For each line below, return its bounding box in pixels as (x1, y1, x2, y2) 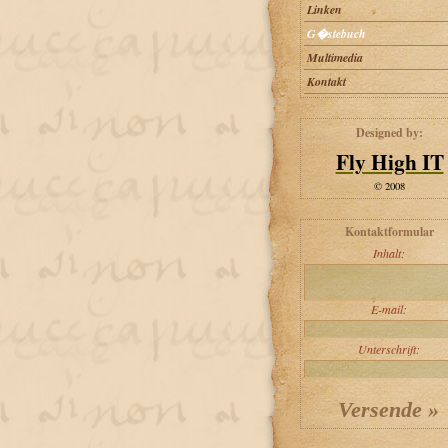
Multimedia (306, 49, 363, 66)
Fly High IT (335, 146, 444, 177)
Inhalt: (372, 245, 405, 261)
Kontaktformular (345, 223, 434, 240)
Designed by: (356, 124, 423, 141)
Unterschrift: (357, 341, 420, 357)
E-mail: (370, 301, 407, 317)
